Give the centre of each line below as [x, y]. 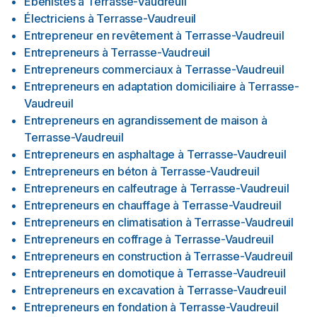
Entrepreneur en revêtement [99, 35]
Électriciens [54, 18]
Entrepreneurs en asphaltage [100, 154]
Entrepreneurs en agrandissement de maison [141, 120]
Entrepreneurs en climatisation [103, 222]
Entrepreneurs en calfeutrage [101, 188]
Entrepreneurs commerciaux [99, 69]
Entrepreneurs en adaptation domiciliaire [130, 86]
